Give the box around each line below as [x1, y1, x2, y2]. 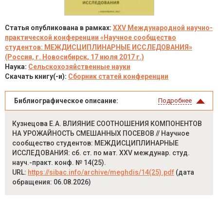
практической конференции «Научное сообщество [5, 34, 176, 41]
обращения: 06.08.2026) [12, 178, 91, 186]
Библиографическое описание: [14, 97, 118, 105]
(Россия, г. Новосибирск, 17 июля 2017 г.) [5, 53, 144, 61]
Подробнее [158, 97, 192, 104]
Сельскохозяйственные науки [28, 63, 130, 71]
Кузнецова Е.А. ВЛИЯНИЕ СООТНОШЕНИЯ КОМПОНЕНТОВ [12, 120, 202, 127]
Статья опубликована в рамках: [5, 24, 113, 32]
